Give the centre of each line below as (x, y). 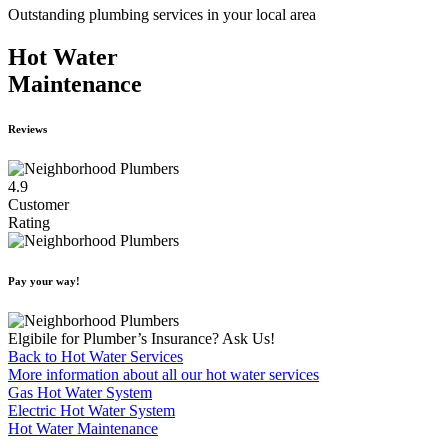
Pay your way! (44, 280)
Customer (38, 204)
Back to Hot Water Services (95, 356)
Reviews (27, 128)
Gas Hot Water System (80, 392)
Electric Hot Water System (91, 410)
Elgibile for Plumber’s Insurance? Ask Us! (141, 338)
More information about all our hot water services (163, 374)
